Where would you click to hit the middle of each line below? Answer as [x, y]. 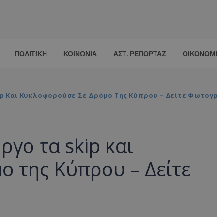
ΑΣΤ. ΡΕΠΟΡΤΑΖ [140, 54]
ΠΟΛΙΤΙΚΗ [31, 54]
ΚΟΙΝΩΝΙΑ [80, 54]
